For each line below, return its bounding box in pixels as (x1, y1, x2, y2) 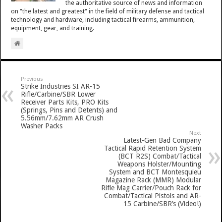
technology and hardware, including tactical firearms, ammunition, (11, 16, 195, 23)
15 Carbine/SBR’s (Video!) (123, 199, 201, 208)
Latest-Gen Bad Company (123, 136, 201, 144)
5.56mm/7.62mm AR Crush (21, 113, 104, 122)
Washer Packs (21, 121, 63, 130)
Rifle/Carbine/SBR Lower (21, 90, 96, 98)
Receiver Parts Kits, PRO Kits (21, 98, 109, 106)
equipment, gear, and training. (11, 24, 95, 32)
